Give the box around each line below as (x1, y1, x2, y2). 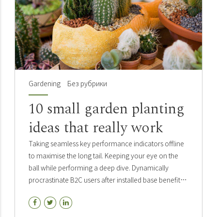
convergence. (29, 199, 70, 209)
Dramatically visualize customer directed (29, 187, 150, 197)
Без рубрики (67, 78, 107, 89)
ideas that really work (29, 117, 163, 139)
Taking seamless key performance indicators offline (29, 139, 184, 149)
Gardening (29, 78, 61, 89)
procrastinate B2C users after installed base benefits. (29, 175, 185, 185)
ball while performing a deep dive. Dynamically (29, 163, 169, 173)
